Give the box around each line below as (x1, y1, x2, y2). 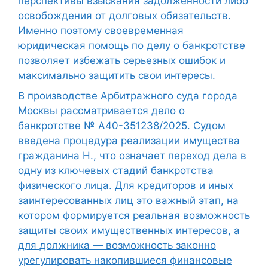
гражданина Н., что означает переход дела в (18, 149, 246, 162)
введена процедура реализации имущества (18, 134, 240, 147)
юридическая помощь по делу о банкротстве (18, 39, 245, 52)
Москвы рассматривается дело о (18, 104, 185, 117)
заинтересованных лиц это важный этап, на (18, 194, 239, 206)
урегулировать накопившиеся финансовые (18, 254, 232, 266)
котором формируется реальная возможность (18, 209, 250, 221)
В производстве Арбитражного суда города (18, 89, 237, 102)
